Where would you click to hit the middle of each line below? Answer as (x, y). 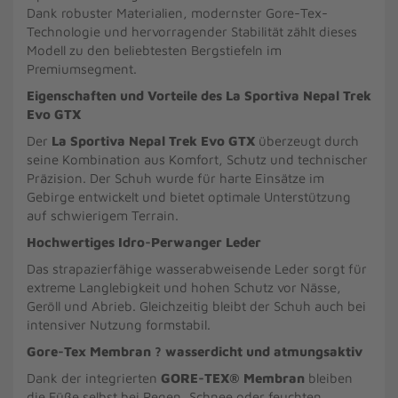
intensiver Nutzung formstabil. (119, 325)
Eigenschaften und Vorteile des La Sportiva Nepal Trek (199, 96)
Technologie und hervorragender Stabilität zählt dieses (192, 32)
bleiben (329, 378)
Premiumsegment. (82, 69)
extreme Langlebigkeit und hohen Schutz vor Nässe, (184, 287)
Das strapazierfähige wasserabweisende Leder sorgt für (197, 269)
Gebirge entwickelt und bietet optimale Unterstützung (189, 197)
